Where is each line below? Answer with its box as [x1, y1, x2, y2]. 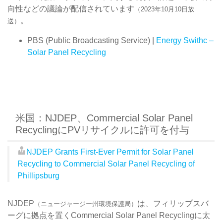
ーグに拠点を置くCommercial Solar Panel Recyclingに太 [7, 211, 210, 220]
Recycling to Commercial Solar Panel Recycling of [17, 159, 195, 168]
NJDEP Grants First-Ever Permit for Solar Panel [26, 147, 194, 156]
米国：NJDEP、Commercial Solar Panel [15, 112, 193, 123]
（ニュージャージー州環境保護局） [34, 200, 137, 208]
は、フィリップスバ [137, 199, 209, 208]
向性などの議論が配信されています [7, 4, 134, 13]
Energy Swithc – [156, 36, 214, 45]
